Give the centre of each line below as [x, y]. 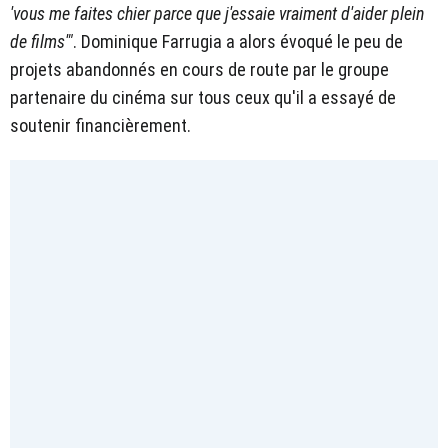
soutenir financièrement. [100, 125]
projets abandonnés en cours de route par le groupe [199, 69]
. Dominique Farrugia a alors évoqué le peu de [238, 41]
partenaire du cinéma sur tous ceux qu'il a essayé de [203, 97]
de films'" [41, 41]
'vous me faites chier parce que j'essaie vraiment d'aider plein [217, 13]
